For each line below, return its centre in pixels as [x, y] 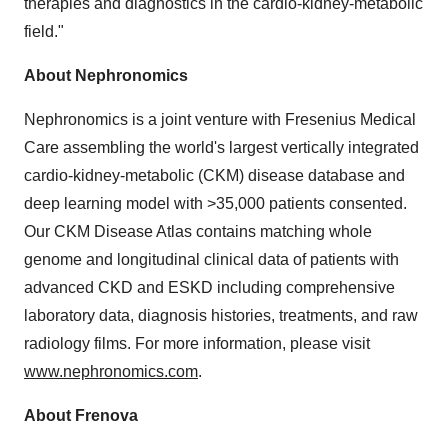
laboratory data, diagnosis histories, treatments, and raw [221, 315]
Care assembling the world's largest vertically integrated [221, 147]
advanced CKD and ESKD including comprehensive [209, 287]
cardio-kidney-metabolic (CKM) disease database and [214, 175]
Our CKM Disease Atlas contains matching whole [198, 231]
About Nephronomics [106, 75]
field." [44, 31]
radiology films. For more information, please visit [197, 343]
